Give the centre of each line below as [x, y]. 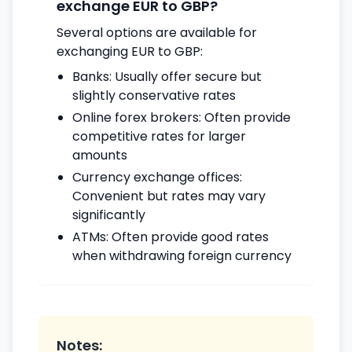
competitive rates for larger [159, 136]
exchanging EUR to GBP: [130, 51]
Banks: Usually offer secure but [167, 77]
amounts [100, 155]
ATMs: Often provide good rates [170, 237]
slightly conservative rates [154, 95]
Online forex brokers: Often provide [181, 117]
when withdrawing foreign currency [182, 256]
